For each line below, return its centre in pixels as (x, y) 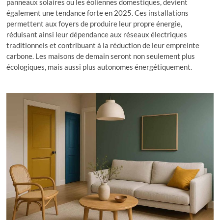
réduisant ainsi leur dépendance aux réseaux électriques (97, 35)
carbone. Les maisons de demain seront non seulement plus (101, 56)
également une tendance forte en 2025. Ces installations (98, 13)
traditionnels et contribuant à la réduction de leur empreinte (103, 45)
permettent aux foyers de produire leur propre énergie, (95, 24)
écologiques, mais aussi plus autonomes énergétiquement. (99, 67)
